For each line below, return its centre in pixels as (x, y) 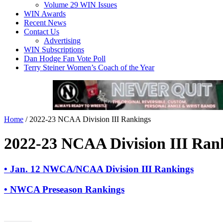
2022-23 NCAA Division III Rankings (90, 119)
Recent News (45, 23)
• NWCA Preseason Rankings (64, 189)
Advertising (62, 41)
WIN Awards (45, 14)
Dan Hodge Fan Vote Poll (65, 58)
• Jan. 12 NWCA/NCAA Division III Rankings (99, 169)
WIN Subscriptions (54, 50)
